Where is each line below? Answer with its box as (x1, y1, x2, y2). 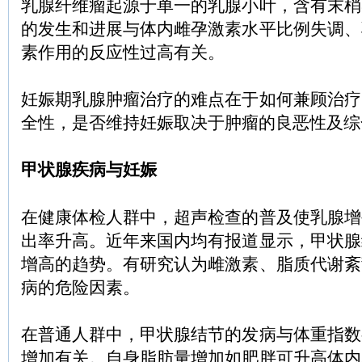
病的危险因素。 (21, 278, 140, 297)
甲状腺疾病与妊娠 (21, 160, 157, 179)
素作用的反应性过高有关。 (21, 43, 225, 62)
